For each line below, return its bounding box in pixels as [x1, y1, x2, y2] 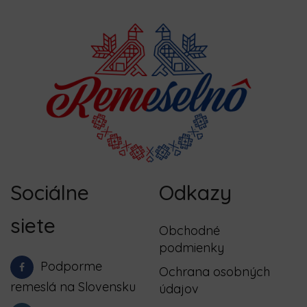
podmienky [158, 239, 224, 256]
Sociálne [10, 179, 89, 206]
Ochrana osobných [158, 263, 270, 280]
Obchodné [158, 222, 220, 238]
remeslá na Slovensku [10, 278, 136, 295]
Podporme [40, 258, 102, 274]
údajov [158, 280, 199, 297]
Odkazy [158, 179, 232, 206]
